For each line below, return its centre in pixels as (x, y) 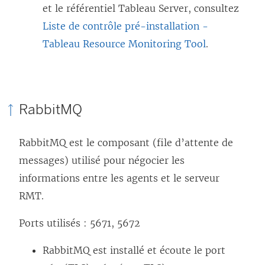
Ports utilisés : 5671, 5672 (80, 223)
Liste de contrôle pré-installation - (125, 26)
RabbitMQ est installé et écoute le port (134, 251)
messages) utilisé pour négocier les (102, 161)
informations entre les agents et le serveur (119, 178)
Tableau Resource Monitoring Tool (124, 44)
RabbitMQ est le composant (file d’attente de (126, 143)
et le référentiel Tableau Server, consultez (141, 9)
